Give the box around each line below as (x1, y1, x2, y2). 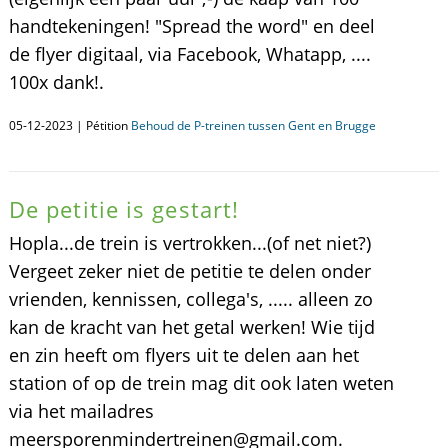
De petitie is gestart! (8, 194, 240, 224)
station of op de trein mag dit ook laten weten (8, 371, 394, 395)
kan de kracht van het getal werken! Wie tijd (8, 315, 375, 339)
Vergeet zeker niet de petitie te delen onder (8, 259, 371, 283)
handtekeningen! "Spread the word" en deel (8, 14, 375, 38)
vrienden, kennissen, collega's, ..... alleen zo (8, 287, 373, 311)
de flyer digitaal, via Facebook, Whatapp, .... (8, 42, 371, 66)
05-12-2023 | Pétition (8, 117, 131, 134)
